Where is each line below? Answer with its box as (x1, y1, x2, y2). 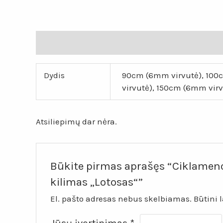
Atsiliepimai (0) (136, 37, 195, 48)
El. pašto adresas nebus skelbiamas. (50, 194, 192, 204)
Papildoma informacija (36, 37, 125, 48)
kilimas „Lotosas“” (50, 175, 143, 189)
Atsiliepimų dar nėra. (36, 116, 117, 126)
